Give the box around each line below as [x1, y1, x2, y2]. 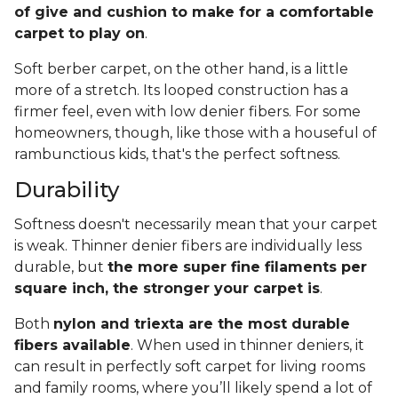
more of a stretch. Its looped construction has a [14, 82, 348, 99]
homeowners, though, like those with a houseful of [14, 124, 377, 142]
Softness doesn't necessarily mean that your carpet [14, 216, 378, 234]
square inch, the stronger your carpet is [14, 280, 320, 298]
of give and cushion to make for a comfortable [14, 4, 374, 21]
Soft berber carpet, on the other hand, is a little [14, 60, 348, 78]
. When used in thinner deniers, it [131, 337, 364, 354]
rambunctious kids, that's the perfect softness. [14, 146, 340, 163]
